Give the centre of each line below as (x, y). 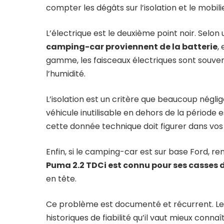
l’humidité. (66, 73)
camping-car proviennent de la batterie (132, 46)
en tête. (61, 178)
